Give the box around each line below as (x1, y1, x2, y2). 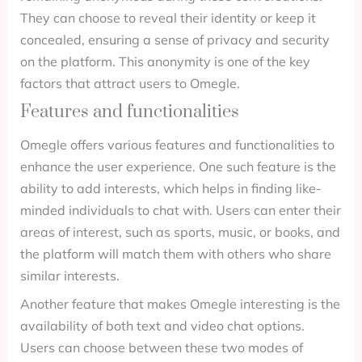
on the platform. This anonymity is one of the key (19, 53, 310, 69)
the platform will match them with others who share (19, 246, 331, 262)
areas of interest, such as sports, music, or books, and (19, 224, 340, 240)
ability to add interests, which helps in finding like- (19, 180, 322, 196)
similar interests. (19, 267, 120, 284)
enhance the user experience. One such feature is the (19, 158, 336, 175)
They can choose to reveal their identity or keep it (19, 10, 316, 26)
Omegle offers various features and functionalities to (19, 137, 335, 153)
